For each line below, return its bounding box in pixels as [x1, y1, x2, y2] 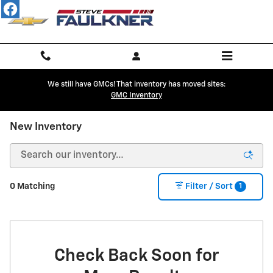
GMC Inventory [111, 91, 162, 99]
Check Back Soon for [54, 247, 219, 264]
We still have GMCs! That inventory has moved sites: [48, 80, 225, 88]
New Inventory [10, 121, 82, 132]
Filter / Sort [185, 182, 233, 191]
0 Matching [10, 182, 55, 191]
